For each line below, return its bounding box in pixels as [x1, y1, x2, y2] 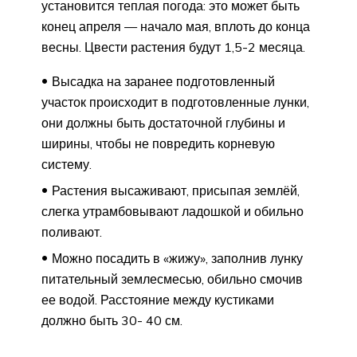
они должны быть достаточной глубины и [41, 114, 285, 131]
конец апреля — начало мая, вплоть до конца [41, 18, 310, 34]
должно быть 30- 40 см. [41, 312, 182, 328]
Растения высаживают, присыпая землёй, [52, 182, 300, 198]
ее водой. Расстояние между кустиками [41, 291, 274, 308]
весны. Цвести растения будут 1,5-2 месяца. [41, 38, 305, 55]
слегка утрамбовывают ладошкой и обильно [41, 202, 304, 219]
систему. [41, 155, 92, 172]
